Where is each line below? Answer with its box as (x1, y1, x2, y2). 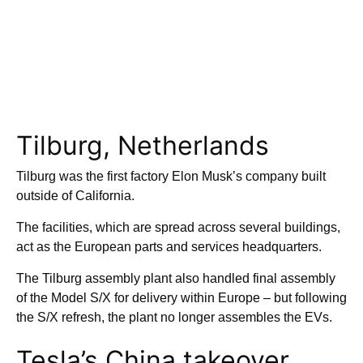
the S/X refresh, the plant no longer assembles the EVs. (16, 310, 332, 325)
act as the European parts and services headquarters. (16, 240, 325, 254)
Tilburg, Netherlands (16, 130, 269, 162)
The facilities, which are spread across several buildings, (16, 220, 340, 235)
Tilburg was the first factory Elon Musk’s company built (16, 169, 326, 184)
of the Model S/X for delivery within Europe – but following (16, 291, 347, 305)
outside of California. (16, 189, 138, 203)
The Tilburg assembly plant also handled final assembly (16, 271, 335, 286)
